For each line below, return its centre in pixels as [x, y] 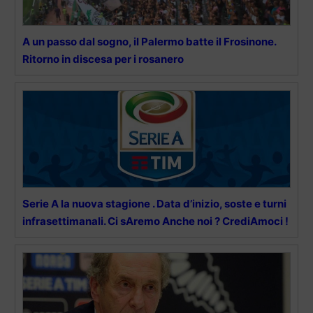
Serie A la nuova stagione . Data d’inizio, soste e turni [154, 204]
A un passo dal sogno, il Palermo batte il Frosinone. [149, 42]
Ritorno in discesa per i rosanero [103, 59]
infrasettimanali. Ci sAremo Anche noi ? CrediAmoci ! [155, 221]
